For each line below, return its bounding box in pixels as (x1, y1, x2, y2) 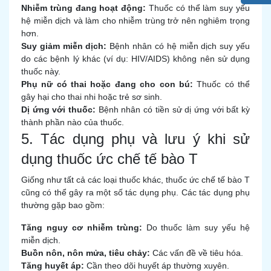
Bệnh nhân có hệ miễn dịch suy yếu (106, 41, 250, 51)
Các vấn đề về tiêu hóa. (150, 248, 243, 258)
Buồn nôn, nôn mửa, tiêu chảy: (21, 248, 150, 258)
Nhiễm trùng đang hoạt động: (21, 3, 146, 13)
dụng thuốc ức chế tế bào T (21, 151, 198, 167)
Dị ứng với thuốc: (21, 105, 96, 114)
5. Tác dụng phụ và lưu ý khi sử (21, 131, 250, 147)
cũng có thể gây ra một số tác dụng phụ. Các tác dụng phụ (21, 188, 250, 197)
